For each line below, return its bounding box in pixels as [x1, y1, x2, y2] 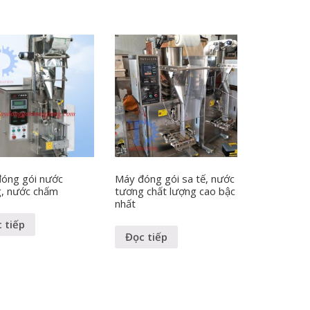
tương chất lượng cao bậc [115, 184, 236, 199]
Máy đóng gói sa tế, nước [115, 172, 235, 186]
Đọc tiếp [125, 230, 168, 244]
